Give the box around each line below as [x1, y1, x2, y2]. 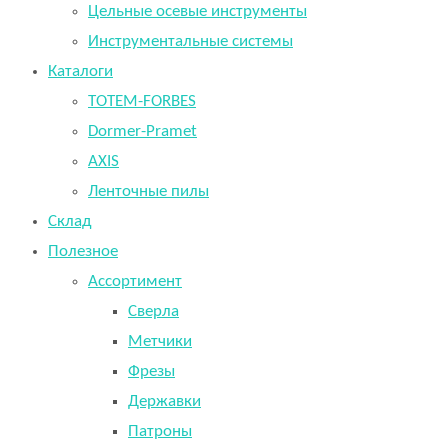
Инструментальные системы [88, 33, 293, 50]
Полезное [48, 243, 118, 260]
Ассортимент [88, 273, 182, 290]
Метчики [128, 333, 192, 350]
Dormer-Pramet [88, 123, 197, 140]
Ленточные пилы [88, 183, 209, 200]
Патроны [128, 423, 192, 440]
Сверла [128, 303, 179, 320]
